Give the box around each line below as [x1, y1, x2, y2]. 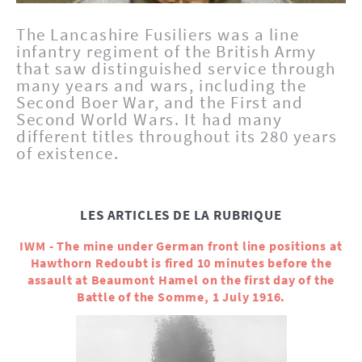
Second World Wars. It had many [16, 108, 283, 130]
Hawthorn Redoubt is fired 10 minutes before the [30, 254, 332, 271]
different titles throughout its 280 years [16, 125, 338, 147]
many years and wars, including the [16, 74, 307, 96]
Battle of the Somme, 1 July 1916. [76, 288, 286, 305]
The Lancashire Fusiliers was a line [16, 23, 300, 45]
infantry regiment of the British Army [16, 40, 317, 62]
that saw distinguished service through [16, 57, 336, 79]
